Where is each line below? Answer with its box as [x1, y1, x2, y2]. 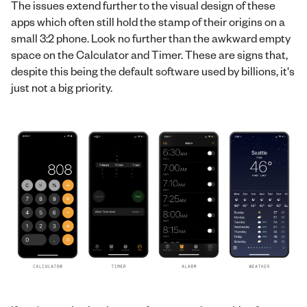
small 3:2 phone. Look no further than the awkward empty [11, 31, 291, 45]
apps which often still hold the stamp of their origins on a [11, 14, 285, 29]
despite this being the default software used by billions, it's [11, 64, 295, 78]
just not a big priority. [11, 80, 112, 95]
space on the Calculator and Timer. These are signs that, [11, 47, 288, 62]
